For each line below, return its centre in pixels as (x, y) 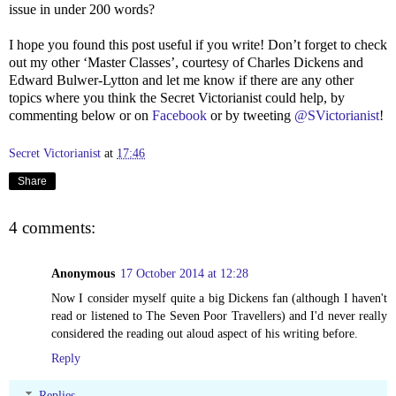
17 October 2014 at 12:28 (184, 274)
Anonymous (83, 274)
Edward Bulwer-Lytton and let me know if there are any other (181, 80)
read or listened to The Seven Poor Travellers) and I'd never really (219, 316)
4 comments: (52, 227)
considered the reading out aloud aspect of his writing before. (205, 334)
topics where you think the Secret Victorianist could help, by (177, 97)
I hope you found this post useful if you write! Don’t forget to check (198, 44)
